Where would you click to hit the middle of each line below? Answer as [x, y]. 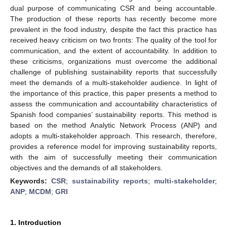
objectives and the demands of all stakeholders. [86, 167]
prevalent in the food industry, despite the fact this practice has [113, 29]
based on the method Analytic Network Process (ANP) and [113, 125]
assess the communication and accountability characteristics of [113, 104]
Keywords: [31, 181]
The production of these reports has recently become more [113, 18]
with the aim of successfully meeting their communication [113, 157]
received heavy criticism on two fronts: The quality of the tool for [113, 40]
